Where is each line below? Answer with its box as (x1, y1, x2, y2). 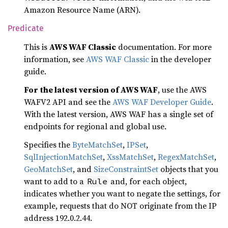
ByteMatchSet (72, 139, 123, 150)
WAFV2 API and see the (24, 96, 112, 107)
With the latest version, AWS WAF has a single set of (24, 108, 213, 120)
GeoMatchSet (24, 163, 73, 175)
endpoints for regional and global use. (24, 121, 166, 132)
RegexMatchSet (158, 151, 214, 162)
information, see (24, 53, 86, 65)
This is (24, 41, 49, 52)
